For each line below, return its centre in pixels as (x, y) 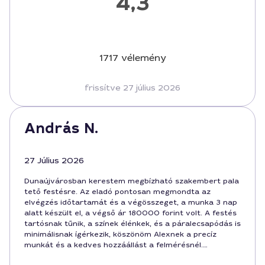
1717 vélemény (132, 58)
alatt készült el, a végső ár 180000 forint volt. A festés (130, 213)
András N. (61, 128)
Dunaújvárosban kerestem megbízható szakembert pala (132, 181)
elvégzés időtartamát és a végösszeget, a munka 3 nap (131, 202)
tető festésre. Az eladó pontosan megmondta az (117, 192)
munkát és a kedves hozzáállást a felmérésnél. (114, 245)
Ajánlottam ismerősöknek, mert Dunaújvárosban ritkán (129, 256)
